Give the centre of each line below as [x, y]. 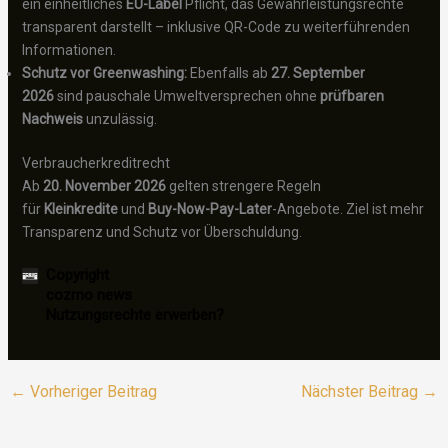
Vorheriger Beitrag [91, 391]
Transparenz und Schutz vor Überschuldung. [161, 231]
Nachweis [52, 118]
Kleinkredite [80, 208]
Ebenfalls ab [230, 72]
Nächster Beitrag [362, 391]
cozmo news [88, 295]
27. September [317, 72]
